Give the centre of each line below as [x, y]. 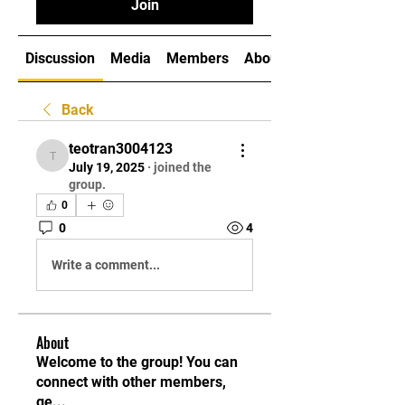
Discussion [61, 58]
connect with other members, [131, 382]
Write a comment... [106, 264]
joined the [183, 167]
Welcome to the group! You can [137, 362]
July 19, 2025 [107, 167]
